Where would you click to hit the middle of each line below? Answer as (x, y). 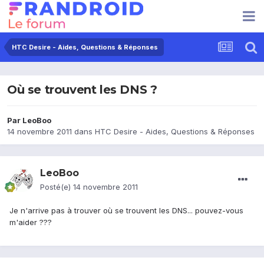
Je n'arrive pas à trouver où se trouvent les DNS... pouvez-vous (126, 211)
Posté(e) (57, 187)
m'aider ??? (31, 222)
